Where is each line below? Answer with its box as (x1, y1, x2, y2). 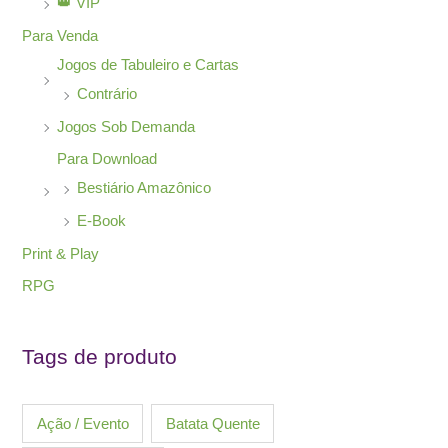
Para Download (57, 151, 158, 168)
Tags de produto (22, 345, 178, 370)
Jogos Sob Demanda (57, 118, 196, 135)
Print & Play (22, 245, 100, 262)
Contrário (77, 86, 138, 103)
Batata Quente (165, 414, 260, 432)
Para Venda (22, 28, 99, 45)
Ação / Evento (36, 414, 129, 432)
